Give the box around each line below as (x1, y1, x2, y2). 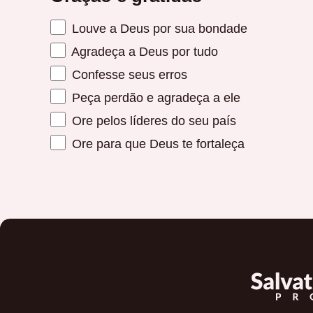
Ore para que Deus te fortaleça (68, 136, 245, 151)
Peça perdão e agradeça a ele (68, 89, 240, 105)
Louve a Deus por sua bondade (68, 20, 247, 36)
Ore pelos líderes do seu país (68, 112, 236, 128)
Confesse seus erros (68, 66, 187, 82)
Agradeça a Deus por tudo (68, 43, 218, 59)
